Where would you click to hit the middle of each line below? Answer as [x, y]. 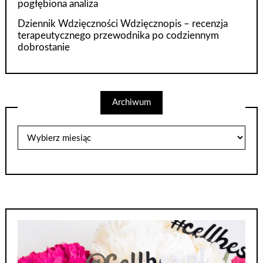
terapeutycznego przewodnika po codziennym [119, 36]
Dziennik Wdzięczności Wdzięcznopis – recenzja [123, 24]
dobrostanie [44, 48]
